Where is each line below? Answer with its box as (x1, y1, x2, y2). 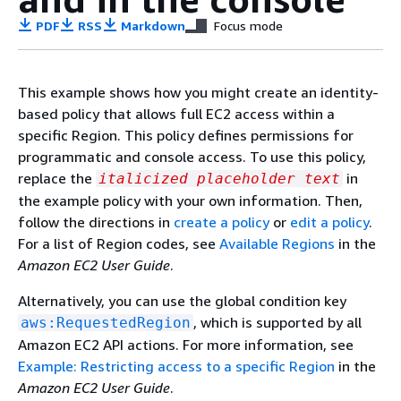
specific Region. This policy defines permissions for (18, 126, 354, 144)
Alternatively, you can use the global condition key (18, 292, 346, 310)
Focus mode (214, 18, 284, 33)
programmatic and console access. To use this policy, (18, 148, 366, 166)
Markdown (116, 18, 186, 33)
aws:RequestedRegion (21, 314, 191, 331)
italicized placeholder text (98, 170, 340, 187)
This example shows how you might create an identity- (18, 83, 379, 101)
